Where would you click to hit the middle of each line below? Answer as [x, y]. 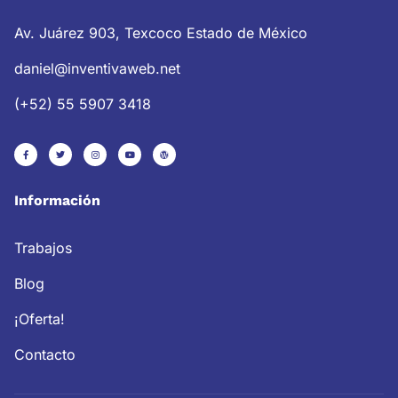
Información [57, 200]
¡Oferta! [40, 318]
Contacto [45, 354]
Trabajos [43, 247]
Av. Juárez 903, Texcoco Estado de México [161, 32]
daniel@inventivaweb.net [97, 68]
